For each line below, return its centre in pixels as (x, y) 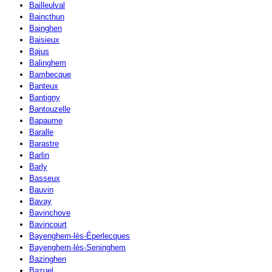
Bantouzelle (50, 109)
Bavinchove (50, 213)
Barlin (39, 155)
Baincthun (47, 17)
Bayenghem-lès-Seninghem (77, 248)
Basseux (45, 178)
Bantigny (45, 98)
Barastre (44, 144)
